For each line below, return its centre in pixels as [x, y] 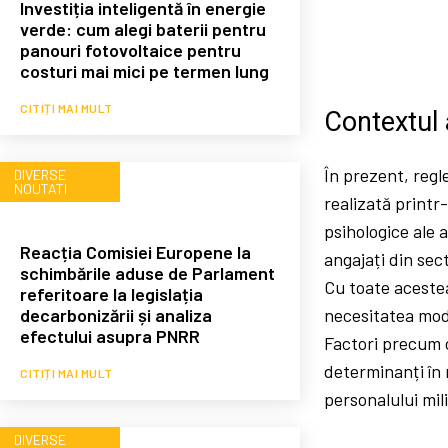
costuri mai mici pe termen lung [144, 70]
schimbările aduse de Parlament [147, 272]
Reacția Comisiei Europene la [135, 251]
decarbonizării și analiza [116, 314]
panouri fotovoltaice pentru [130, 49]
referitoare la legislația [111, 293]
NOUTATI [40, 188]
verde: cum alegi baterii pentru [143, 28]
